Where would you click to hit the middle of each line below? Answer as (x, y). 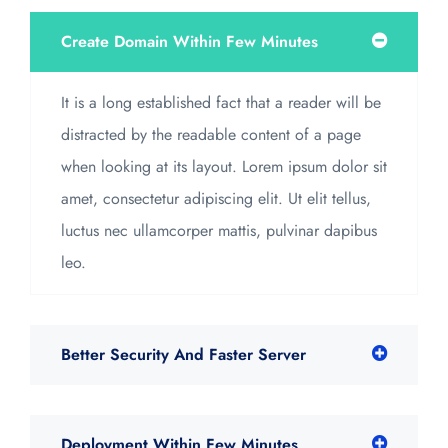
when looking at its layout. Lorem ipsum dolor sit (224, 166)
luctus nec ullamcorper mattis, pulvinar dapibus (219, 230)
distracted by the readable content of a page (211, 134)
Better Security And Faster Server (183, 354)
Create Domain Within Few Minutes (189, 41)
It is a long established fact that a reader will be (221, 102)
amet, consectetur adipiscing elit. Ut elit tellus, (216, 198)
